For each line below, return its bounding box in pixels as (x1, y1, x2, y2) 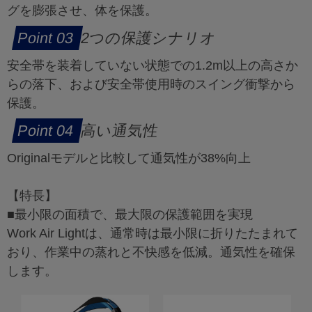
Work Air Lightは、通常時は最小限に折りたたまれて (7, 226, 298, 241)
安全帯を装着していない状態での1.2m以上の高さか (7, 58, 298, 73)
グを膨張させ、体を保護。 (7, 3, 157, 18)
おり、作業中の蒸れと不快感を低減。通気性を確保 (7, 245, 295, 260)
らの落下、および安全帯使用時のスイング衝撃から (7, 77, 295, 92)
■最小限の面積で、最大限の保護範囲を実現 (7, 208, 253, 222)
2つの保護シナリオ (79, 29, 218, 47)
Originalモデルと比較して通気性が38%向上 (7, 151, 251, 166)
